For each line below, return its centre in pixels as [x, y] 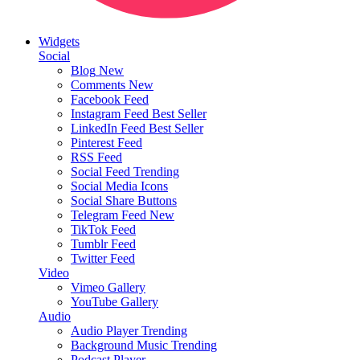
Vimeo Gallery [108, 287]
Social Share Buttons [124, 200]
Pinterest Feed [106, 142]
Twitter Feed [103, 258]
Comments [98, 84]
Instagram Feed [110, 113]
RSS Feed [96, 157]
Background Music [119, 345]
